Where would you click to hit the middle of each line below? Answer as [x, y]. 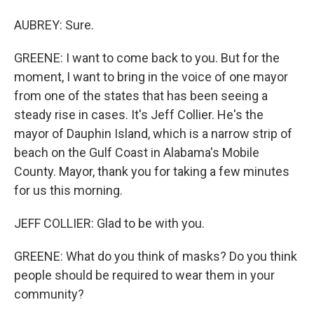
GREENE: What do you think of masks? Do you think [156, 256]
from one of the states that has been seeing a [141, 96]
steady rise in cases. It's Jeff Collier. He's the [139, 115]
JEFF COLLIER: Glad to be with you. [109, 223]
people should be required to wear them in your [144, 275]
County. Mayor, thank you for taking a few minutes [152, 171]
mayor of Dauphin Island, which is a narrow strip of [153, 134]
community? [49, 294]
